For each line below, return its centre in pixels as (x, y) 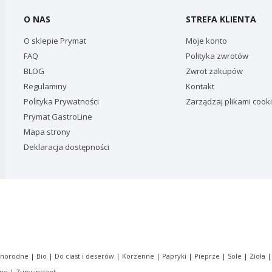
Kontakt (200, 86)
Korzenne (138, 256)
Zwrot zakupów (214, 71)
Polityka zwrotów (217, 56)
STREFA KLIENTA (221, 19)
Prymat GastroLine (58, 117)
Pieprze (207, 256)
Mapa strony (47, 132)
